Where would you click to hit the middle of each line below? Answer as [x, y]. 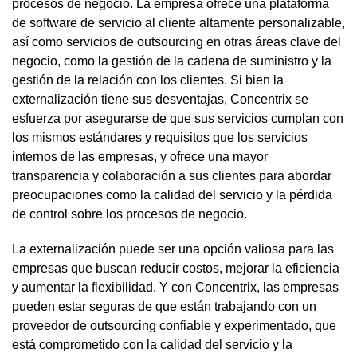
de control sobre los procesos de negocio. [129, 214]
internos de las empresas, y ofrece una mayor [140, 156]
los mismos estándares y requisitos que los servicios [160, 137]
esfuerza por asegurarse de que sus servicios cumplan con [178, 118]
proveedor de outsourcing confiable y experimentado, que [174, 325]
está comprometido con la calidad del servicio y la [152, 344]
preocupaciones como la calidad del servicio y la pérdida [172, 194]
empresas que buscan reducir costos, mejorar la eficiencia [176, 268]
